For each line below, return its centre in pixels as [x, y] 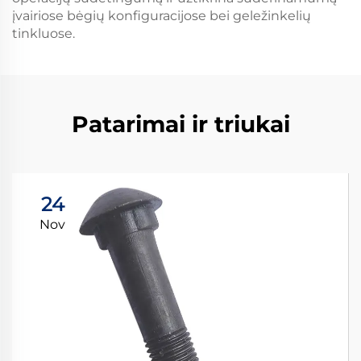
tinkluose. [44, 33]
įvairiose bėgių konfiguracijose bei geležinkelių [162, 16]
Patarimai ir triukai [180, 124]
